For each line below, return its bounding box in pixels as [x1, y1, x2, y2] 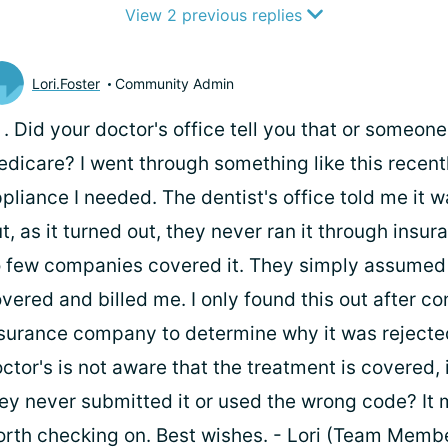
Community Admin [115, 74, 234, 92]
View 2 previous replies [125, 5, 307, 25]
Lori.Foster [32, 74, 100, 92]
